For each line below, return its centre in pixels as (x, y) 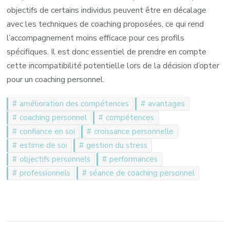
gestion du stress (117, 145)
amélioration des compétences (74, 103)
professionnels (45, 173)
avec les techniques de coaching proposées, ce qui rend (106, 24)
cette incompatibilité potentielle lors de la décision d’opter (113, 65)
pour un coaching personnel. (56, 79)
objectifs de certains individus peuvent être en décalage (107, 10)
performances (134, 159)
